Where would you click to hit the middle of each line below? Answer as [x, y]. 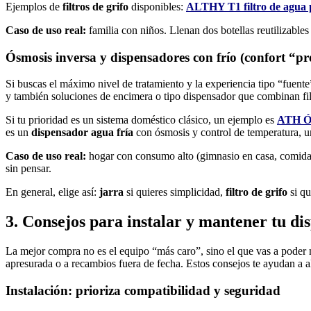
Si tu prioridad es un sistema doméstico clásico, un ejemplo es [141, 120]
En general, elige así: [52, 192]
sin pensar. [28, 169]
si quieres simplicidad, [175, 192]
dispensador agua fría [82, 133]
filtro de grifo [257, 192]
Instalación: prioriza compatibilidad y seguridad [143, 290]
